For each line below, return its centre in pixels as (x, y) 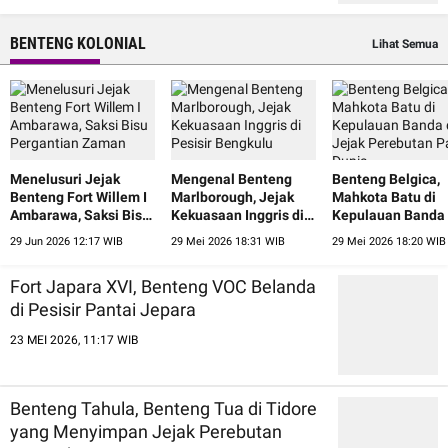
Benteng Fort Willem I (78, 196)
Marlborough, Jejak (232, 196)
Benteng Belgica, (386, 178)
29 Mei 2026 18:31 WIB (228, 241)
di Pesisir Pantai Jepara (103, 309)
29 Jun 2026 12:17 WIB (66, 241)
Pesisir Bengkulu (224, 232)
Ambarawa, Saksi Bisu (80, 214)
